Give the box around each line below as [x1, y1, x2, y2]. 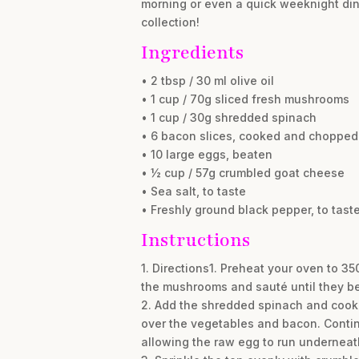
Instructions [140, 228, 250, 252]
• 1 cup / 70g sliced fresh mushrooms [140, 92, 349, 106]
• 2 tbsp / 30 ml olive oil [140, 74, 274, 87]
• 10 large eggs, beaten [140, 147, 272, 161]
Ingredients [140, 40, 244, 65]
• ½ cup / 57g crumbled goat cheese [140, 166, 345, 179]
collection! [140, 15, 200, 29]
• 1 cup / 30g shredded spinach [140, 111, 317, 124]
